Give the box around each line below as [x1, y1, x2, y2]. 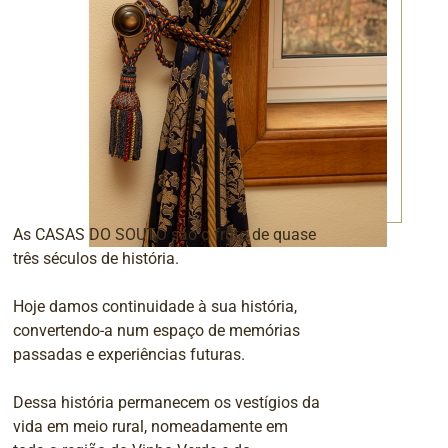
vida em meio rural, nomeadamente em [12, 416, 288, 436]
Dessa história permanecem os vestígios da [12, 392, 320, 412]
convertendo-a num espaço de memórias [12, 320, 300, 340]
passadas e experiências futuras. [12, 344, 245, 364]
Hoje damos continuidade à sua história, [12, 296, 297, 316]
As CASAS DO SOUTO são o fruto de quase [12, 224, 316, 244]
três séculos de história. [12, 248, 179, 268]
